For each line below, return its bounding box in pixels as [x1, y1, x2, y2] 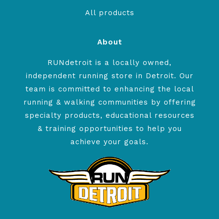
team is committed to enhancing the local [25, 85, 194, 93]
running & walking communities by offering [23, 98, 196, 107]
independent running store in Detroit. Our [25, 71, 194, 80]
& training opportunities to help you [37, 124, 182, 133]
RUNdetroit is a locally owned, [47, 58, 172, 67]
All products [85, 8, 134, 17]
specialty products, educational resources [24, 111, 195, 120]
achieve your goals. [70, 137, 149, 146]
